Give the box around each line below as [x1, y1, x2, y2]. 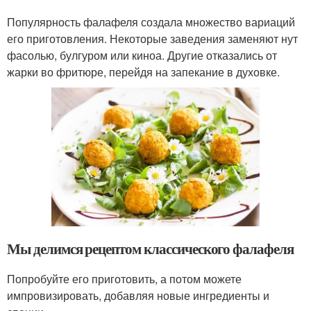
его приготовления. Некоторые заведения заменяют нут [7, 30, 298, 47]
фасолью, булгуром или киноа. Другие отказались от [7, 47, 277, 63]
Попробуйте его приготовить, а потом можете [7, 271, 242, 287]
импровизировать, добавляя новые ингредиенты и [7, 287, 269, 304]
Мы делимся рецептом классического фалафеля [7, 238, 294, 260]
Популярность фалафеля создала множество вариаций [7, 13, 295, 30]
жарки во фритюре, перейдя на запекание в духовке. [7, 63, 280, 80]
